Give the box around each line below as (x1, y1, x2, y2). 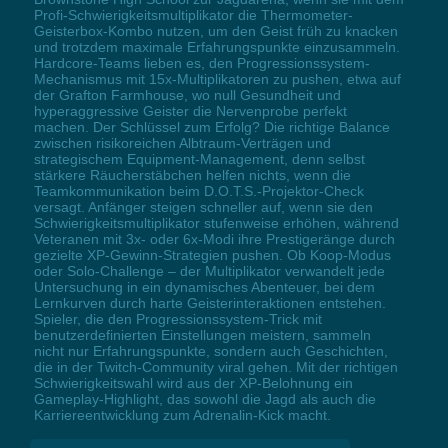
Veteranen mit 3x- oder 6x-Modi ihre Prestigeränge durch (33, 231, 395, 248)
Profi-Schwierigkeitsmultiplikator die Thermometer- (33, 7, 353, 24)
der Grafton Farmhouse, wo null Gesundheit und (33, 87, 341, 104)
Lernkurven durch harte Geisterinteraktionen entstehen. (33, 295, 386, 312)
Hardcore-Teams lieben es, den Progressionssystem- (33, 55, 370, 72)
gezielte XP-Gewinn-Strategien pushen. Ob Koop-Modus (33, 247, 391, 264)
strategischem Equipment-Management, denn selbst (33, 151, 365, 168)
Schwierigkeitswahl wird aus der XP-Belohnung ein (33, 375, 353, 392)
